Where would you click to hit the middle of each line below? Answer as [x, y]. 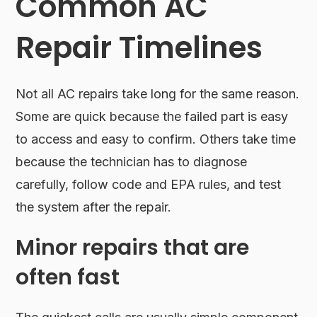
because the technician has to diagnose [132, 161]
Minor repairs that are [133, 247]
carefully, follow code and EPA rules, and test [149, 184]
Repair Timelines [139, 47]
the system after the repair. [94, 207]
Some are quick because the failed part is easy [152, 116]
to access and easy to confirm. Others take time [156, 139]
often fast [68, 277]
